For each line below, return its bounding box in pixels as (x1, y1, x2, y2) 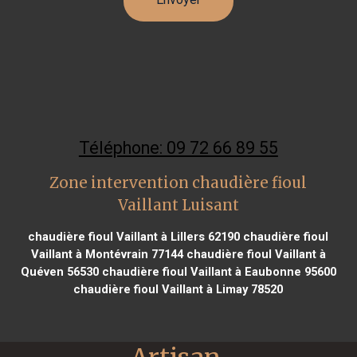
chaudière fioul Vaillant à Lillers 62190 (28, 229, 241, 244)
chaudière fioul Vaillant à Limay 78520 (73, 281, 284, 296)
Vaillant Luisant (117, 195, 239, 214)
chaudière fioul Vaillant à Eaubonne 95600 (98, 264, 336, 279)
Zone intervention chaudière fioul (49, 173, 308, 192)
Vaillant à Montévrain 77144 (30, 246, 183, 261)
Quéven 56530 (20, 264, 99, 279)
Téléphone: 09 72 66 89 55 (78, 137, 278, 158)
